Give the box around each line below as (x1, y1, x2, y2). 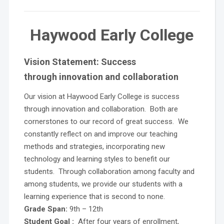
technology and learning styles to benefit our (23, 154, 170, 164)
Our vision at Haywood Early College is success (23, 92, 179, 101)
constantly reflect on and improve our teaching (23, 129, 177, 139)
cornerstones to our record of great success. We (23, 117, 188, 126)
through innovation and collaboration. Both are (23, 104, 178, 114)
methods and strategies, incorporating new (23, 142, 165, 151)
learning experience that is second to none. (23, 192, 165, 201)
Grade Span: (23, 204, 69, 214)
